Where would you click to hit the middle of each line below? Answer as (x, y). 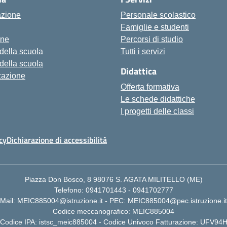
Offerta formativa (150, 87)
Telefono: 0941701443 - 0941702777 (113, 190)
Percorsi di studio (152, 39)
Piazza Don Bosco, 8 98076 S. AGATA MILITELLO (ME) (113, 179)
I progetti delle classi (157, 111)
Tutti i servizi (143, 51)
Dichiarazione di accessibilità (57, 140)
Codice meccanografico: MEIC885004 (113, 211)
